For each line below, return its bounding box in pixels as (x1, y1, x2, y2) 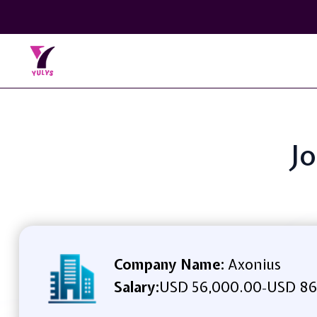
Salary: (113, 277, 159, 296)
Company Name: (113, 254, 224, 274)
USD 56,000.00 (158, 277, 262, 296)
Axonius (224, 254, 281, 274)
